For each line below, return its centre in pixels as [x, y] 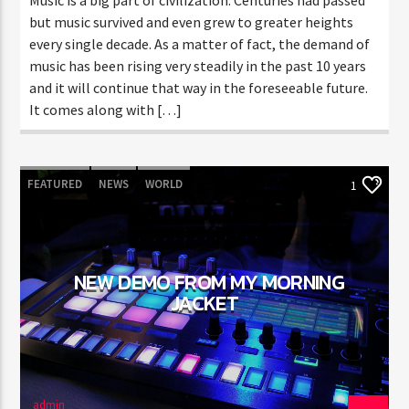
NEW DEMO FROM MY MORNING [209, 282]
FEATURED [55, 184]
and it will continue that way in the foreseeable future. [199, 87]
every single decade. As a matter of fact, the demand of [200, 43]
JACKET [204, 303]
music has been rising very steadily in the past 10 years [198, 65]
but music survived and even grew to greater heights [192, 21]
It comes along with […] [106, 109]
